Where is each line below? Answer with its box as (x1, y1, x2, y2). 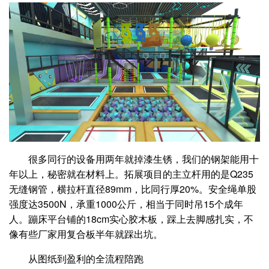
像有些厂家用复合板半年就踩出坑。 (9, 227, 163, 241)
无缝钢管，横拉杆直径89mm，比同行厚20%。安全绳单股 (9, 182, 256, 196)
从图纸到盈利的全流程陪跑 (28, 252, 144, 266)
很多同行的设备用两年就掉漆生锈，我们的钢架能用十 (28, 152, 259, 166)
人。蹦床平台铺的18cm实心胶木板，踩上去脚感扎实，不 (9, 212, 253, 226)
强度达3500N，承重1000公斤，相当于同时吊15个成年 (9, 197, 243, 211)
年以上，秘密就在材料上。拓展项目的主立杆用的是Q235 (9, 167, 253, 181)
